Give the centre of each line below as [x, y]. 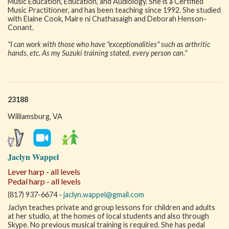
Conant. [21, 27]
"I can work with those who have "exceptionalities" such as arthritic [109, 44]
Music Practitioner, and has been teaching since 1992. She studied [114, 10]
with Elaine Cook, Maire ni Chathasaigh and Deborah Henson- [107, 19]
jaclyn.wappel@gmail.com [104, 194]
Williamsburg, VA [35, 116]
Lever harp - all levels [44, 171]
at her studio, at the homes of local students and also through [108, 216]
